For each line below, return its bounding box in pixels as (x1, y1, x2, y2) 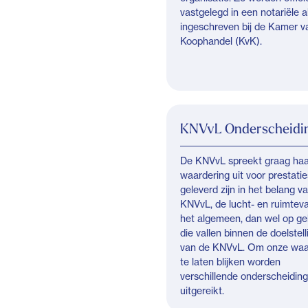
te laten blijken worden (180, 256, 280, 267)
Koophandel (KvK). (180, 35, 262, 47)
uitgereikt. (180, 285, 224, 296)
